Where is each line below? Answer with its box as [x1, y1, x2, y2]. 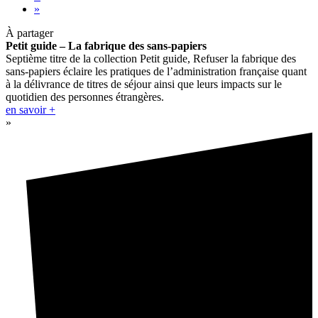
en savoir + [6, 103, 55, 116]
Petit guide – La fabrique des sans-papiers [6, 39, 207, 52]
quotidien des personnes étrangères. [6, 90, 164, 103]
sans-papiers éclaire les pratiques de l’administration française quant [6, 65, 307, 77]
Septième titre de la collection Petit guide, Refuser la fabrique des [6, 52, 296, 65]
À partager [6, 26, 53, 39]
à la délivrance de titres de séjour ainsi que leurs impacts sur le [6, 77, 282, 90]
